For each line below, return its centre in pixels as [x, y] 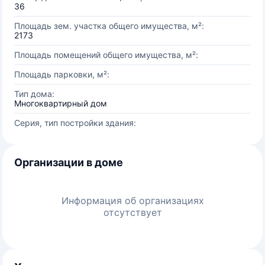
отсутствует [132, 212]
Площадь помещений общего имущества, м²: [106, 55]
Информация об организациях [132, 201]
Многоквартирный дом [61, 103]
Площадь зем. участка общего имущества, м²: [109, 26]
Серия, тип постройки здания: [75, 123]
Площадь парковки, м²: [62, 74]
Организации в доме [69, 162]
